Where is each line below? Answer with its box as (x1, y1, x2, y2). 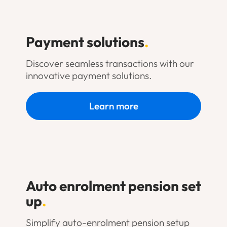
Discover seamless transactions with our (25, 57, 194, 70)
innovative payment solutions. (25, 69, 152, 82)
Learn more (89, 100, 138, 112)
